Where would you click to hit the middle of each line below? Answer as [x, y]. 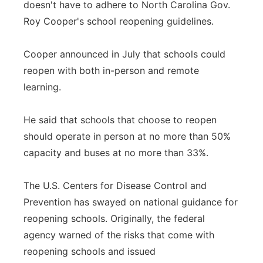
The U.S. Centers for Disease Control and [115, 186]
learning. [42, 87]
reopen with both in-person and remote [111, 70]
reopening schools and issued [90, 251]
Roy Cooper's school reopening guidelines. [119, 21]
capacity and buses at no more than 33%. [116, 153]
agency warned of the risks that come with [119, 235]
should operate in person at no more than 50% [127, 136]
